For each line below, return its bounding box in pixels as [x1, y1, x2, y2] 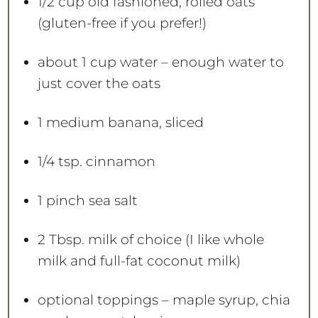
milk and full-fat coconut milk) [37, 252, 241, 269]
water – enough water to [116, 53, 284, 70]
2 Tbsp [37, 231, 82, 248]
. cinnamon [79, 153, 155, 170]
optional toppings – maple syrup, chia [37, 291, 290, 308]
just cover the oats [37, 75, 160, 92]
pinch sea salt [42, 192, 138, 209]
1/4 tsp [37, 153, 79, 170]
